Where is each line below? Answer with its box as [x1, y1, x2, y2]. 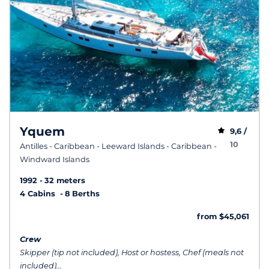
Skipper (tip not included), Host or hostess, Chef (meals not [20, 247, 244, 257]
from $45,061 [197, 211, 249, 221]
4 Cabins [20, 189, 58, 198]
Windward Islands [20, 154, 89, 164]
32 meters [44, 175, 85, 185]
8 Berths [65, 189, 100, 198]
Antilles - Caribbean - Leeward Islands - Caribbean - [20, 141, 217, 151]
